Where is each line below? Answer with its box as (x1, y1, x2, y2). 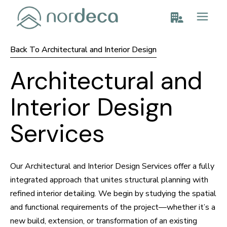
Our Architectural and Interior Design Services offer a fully (10, 161, 214, 172)
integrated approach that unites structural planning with (10, 174, 208, 185)
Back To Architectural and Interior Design (10, 44, 157, 55)
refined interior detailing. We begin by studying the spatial (10, 188, 216, 199)
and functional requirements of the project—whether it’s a (10, 202, 215, 213)
